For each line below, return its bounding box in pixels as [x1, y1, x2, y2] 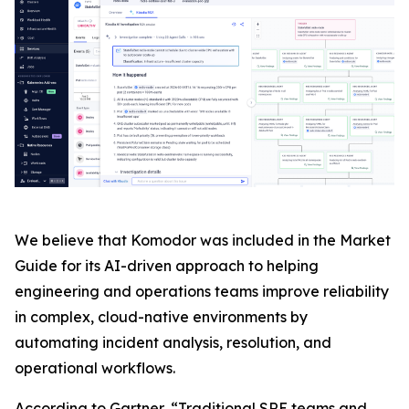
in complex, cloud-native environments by [15, 307, 308, 326]
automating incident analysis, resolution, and [15, 332, 331, 351]
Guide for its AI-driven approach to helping [15, 256, 319, 275]
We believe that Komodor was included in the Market [15, 230, 391, 249]
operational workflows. [15, 358, 175, 377]
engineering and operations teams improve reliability [15, 281, 389, 300]
